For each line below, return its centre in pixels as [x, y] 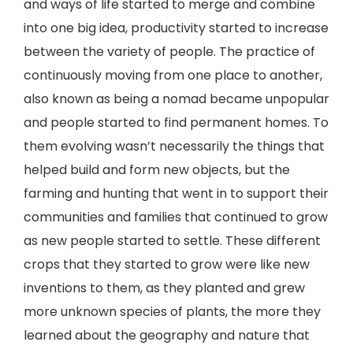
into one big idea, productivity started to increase [176, 28]
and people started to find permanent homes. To [176, 123]
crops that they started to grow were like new [167, 264]
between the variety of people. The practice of [169, 52]
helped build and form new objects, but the [157, 170]
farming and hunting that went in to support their [176, 193]
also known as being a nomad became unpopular [176, 99]
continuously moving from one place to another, [173, 75]
